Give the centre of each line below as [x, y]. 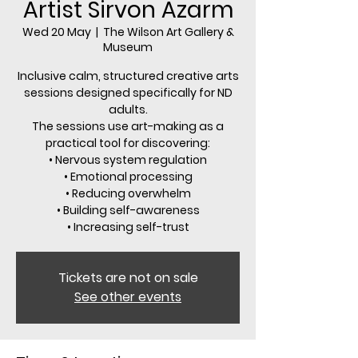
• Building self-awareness [128, 210]
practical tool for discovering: [128, 143]
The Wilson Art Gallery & [168, 32]
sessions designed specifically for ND [128, 93]
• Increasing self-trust [128, 227]
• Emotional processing [128, 177]
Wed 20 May [56, 32]
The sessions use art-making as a [128, 126]
